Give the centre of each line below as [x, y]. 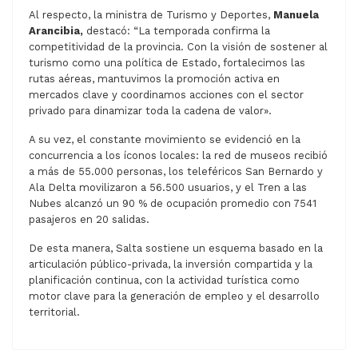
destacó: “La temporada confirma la [177, 30]
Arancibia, [56, 30]
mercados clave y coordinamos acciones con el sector [166, 94]
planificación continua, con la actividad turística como [164, 280]
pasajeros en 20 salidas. [89, 219]
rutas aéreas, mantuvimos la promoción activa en [154, 78]
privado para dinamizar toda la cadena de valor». [150, 110]
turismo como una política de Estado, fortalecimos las [167, 62]
